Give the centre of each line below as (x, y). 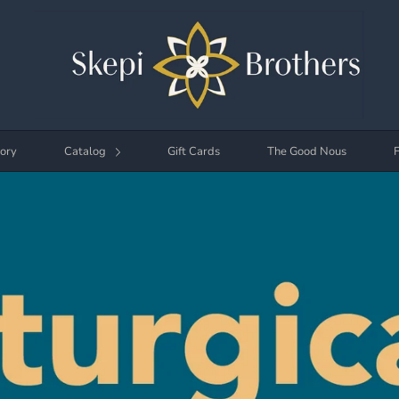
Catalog (86, 152)
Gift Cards (194, 152)
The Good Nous (307, 152)
